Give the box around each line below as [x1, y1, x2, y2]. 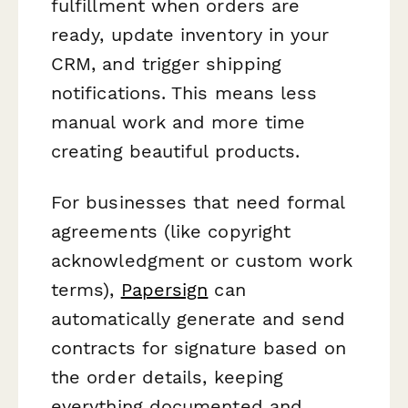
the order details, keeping [51, 365, 284, 388]
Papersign [120, 278, 209, 301]
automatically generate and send [51, 307, 346, 330]
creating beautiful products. [51, 140, 301, 163]
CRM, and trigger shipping [51, 53, 282, 76]
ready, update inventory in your [51, 24, 330, 46]
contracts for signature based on [51, 336, 347, 359]
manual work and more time [51, 111, 305, 134]
